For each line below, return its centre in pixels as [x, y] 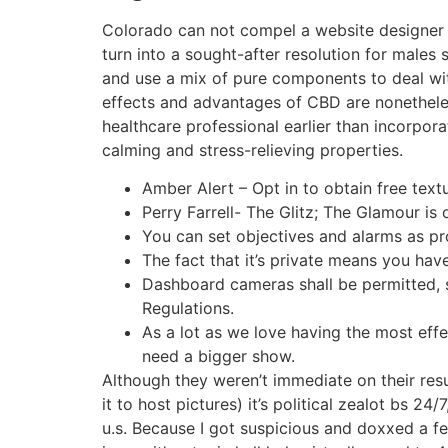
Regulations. [188, 308]
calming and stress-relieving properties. [252, 149]
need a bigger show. [218, 356]
